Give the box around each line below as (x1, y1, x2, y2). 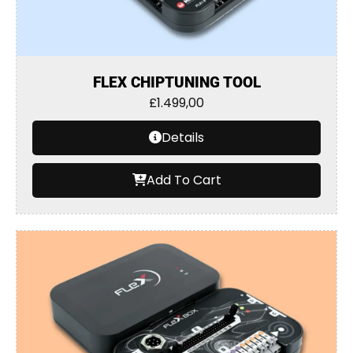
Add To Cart (146, 171, 221, 189)
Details (162, 128, 204, 147)
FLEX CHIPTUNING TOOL (92, 73, 261, 91)
